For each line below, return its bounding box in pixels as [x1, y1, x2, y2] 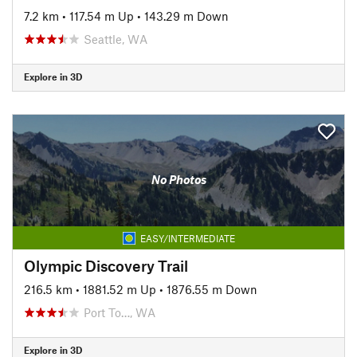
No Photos [151, 172, 206, 186]
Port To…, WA [84, 304, 155, 320]
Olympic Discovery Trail [24, 256, 188, 275]
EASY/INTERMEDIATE [139, 232, 235, 244]
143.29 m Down [144, 8, 229, 23]
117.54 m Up [69, 8, 134, 23]
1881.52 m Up [83, 281, 156, 296]
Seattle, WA [84, 31, 147, 46]
